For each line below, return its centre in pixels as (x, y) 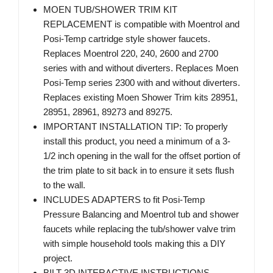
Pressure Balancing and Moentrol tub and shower (141, 214)
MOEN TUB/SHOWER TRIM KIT (110, 10)
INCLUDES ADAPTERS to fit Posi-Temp (124, 200)
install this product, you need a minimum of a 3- (137, 141)
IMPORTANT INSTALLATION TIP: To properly (136, 127)
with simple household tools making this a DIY (134, 244)
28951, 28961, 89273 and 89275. (108, 112)
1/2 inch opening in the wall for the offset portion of (142, 156)
